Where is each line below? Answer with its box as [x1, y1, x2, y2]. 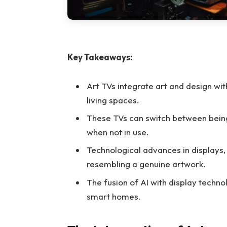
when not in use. [86, 127, 149, 137]
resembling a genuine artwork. [86, 159, 206, 170]
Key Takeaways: [67, 52, 133, 63]
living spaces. [86, 94, 139, 105]
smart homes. [86, 191, 141, 202]
